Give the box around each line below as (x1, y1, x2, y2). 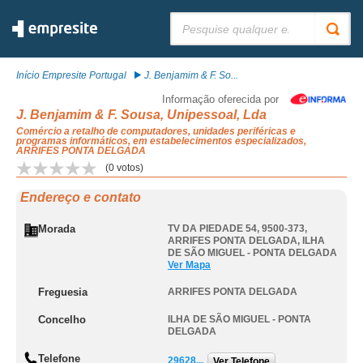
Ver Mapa (168, 259, 211, 271)
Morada (38, 223, 75, 235)
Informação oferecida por (162, 93, 279, 105)
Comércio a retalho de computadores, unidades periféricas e (16, 126, 296, 137)
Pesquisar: (170, 12, 217, 23)
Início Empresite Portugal (16, 70, 126, 81)
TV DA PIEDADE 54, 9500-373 (168, 223, 305, 234)
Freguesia (38, 286, 88, 298)
